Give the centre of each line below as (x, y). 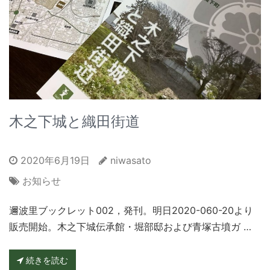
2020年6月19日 (54, 160)
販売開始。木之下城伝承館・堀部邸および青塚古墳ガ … (130, 226)
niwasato (131, 160)
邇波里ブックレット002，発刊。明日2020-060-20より (131, 210)
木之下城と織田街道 (74, 121)
